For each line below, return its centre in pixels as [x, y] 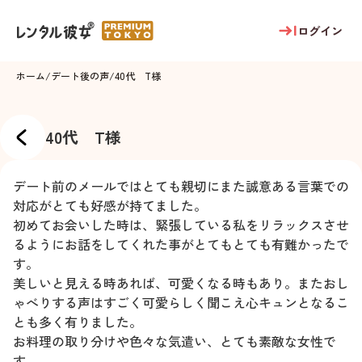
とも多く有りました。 [78, 322]
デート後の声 [80, 76]
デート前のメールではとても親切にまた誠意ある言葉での [181, 186]
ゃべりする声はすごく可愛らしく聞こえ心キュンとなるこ [181, 302]
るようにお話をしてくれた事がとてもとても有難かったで [181, 244]
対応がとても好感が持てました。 [110, 205]
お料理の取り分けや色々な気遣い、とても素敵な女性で [175, 341]
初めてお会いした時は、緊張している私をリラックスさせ [181, 225]
